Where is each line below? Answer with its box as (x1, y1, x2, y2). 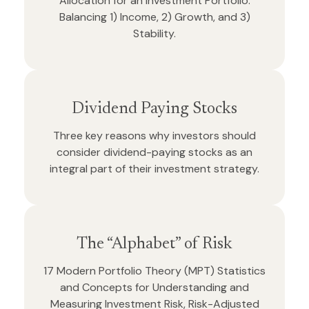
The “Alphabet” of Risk (77, 236, 232, 252)
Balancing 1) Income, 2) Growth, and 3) (59, 10, 250, 24)
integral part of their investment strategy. (50, 161, 259, 176)
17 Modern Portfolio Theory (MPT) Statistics (43, 263, 266, 278)
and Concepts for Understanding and (60, 280, 249, 295)
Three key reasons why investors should (53, 128, 256, 143)
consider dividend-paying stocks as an (57, 145, 252, 159)
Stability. (133, 26, 176, 41)
